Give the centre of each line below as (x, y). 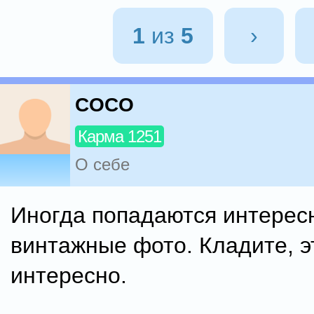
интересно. (69, 275)
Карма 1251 (120, 137)
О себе (102, 165)
